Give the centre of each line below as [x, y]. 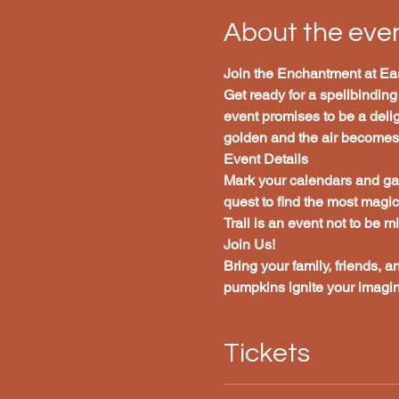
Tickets [266, 353]
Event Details [265, 159]
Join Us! [249, 244]
